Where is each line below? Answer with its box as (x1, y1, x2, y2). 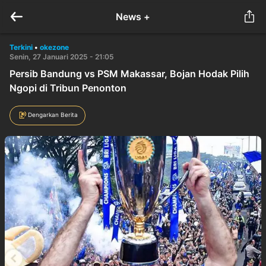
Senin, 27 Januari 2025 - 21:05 (9, 52, 114, 61)
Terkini (9, 43, 33, 52)
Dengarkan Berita (28, 110, 78, 118)
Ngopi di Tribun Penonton (9, 82, 126, 94)
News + (116, 11, 150, 23)
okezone (40, 43, 69, 52)
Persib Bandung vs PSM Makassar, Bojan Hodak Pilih (9, 68, 249, 80)
